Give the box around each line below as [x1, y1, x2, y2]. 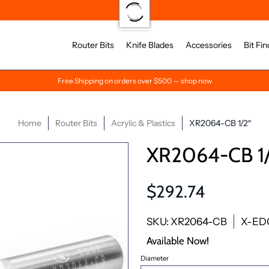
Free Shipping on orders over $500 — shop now [57, 76, 212, 85]
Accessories [186, 40, 232, 50]
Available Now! [147, 234, 209, 247]
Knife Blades [126, 40, 174, 50]
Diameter [141, 253, 169, 262]
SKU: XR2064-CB [147, 215, 227, 228]
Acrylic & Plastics [111, 118, 175, 128]
